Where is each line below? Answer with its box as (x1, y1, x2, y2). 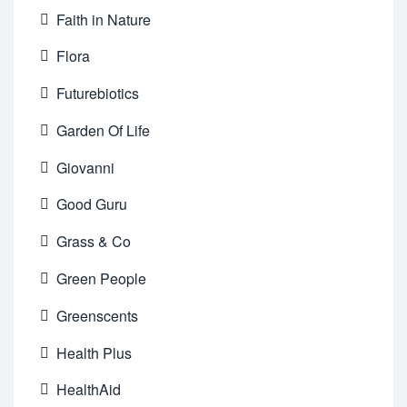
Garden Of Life (56, 119, 151, 141)
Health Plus (56, 342, 133, 363)
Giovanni (56, 156, 115, 178)
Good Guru (56, 194, 128, 215)
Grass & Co (56, 231, 132, 253)
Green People (56, 268, 147, 290)
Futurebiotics (56, 83, 140, 104)
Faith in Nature (56, 8, 152, 30)
